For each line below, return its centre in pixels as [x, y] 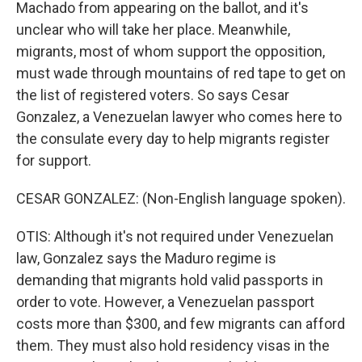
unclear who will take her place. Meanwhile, [153, 29]
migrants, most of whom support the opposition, [170, 51]
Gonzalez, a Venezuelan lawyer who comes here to [179, 117]
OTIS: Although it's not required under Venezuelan [175, 236]
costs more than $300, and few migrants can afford [181, 324]
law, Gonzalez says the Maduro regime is [146, 258]
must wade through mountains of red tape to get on [181, 73]
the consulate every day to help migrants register [173, 139]
